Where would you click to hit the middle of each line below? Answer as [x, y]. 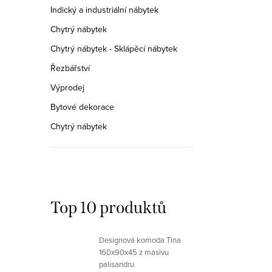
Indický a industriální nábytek [104, 10]
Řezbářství [70, 68]
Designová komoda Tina [140, 240]
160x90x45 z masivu [134, 252]
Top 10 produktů [108, 208]
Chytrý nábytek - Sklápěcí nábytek [114, 49]
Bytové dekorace [82, 107]
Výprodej [67, 87]
